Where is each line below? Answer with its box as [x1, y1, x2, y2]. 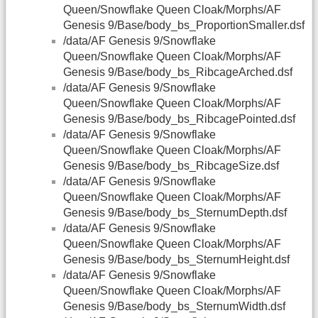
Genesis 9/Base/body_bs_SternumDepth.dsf [63, 207, 287, 219]
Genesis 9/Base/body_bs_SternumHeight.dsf [63, 253, 290, 266]
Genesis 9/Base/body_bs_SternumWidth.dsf [63, 300, 285, 313]
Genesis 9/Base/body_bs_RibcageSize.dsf [63, 160, 279, 172]
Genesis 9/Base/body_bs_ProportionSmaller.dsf [63, 19, 305, 32]
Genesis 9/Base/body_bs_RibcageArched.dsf [63, 66, 292, 79]
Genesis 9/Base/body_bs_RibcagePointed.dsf [63, 113, 295, 126]
